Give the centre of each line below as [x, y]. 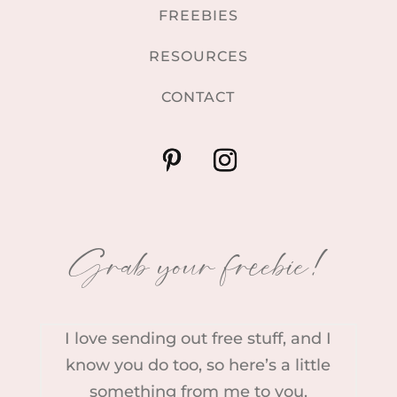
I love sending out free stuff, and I [198, 338]
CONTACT [198, 97]
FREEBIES [198, 15]
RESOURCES [198, 56]
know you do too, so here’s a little [198, 365]
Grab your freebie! [198, 265]
